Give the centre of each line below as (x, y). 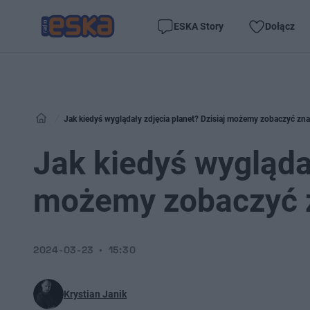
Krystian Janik (95, 294)
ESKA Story (199, 26)
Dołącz (280, 26)
